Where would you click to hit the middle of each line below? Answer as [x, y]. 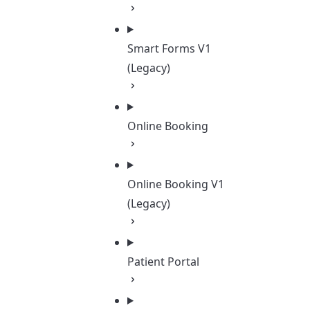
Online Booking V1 [176, 184]
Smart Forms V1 [169, 48]
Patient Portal [163, 262]
